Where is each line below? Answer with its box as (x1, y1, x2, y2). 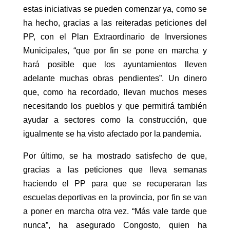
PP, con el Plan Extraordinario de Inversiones (23, 32, 207, 41)
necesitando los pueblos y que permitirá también (23, 101, 207, 110)
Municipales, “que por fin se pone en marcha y (23, 46, 207, 55)
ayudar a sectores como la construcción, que (23, 115, 207, 124)
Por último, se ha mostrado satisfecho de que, (23, 151, 207, 160)
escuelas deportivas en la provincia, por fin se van (23, 193, 207, 202)
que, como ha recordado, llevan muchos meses (23, 87, 207, 97)
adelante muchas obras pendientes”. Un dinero (23, 73, 207, 83)
